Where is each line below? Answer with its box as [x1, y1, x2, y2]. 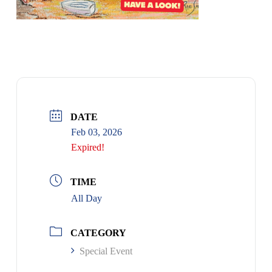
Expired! [70, 141, 104, 152]
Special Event [79, 245, 132, 256]
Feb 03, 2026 [70, 126, 122, 137]
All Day [70, 192, 102, 203]
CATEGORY [70, 227, 126, 238]
